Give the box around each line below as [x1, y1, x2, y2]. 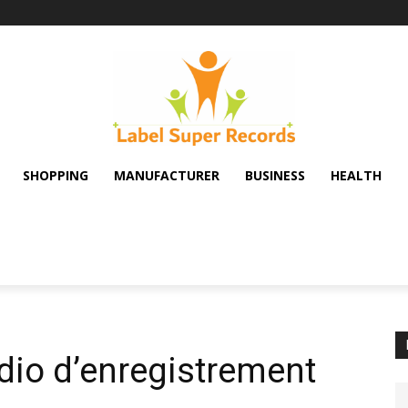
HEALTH [331, 166, 382, 184]
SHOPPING [23, 166, 88, 184]
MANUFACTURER [114, 166, 219, 184]
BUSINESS [245, 166, 305, 184]
